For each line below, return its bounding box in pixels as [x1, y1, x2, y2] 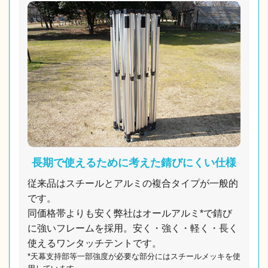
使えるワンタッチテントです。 [28, 238, 162, 249]
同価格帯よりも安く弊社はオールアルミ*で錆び [28, 208, 232, 219]
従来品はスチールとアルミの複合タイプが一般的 [28, 178, 238, 189]
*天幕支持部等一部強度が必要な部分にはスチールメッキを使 [28, 252, 240, 261]
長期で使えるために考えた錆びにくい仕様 [32, 157, 236, 169]
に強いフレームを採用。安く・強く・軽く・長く [28, 223, 238, 234]
